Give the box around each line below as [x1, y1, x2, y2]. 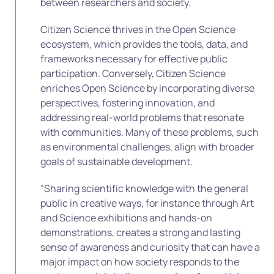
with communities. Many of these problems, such [40, 125, 259, 139]
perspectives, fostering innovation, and [40, 95, 215, 109]
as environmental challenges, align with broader [40, 139, 254, 154]
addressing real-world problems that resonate [40, 110, 244, 124]
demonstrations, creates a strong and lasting [40, 225, 240, 239]
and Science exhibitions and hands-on [40, 210, 212, 224]
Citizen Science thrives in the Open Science [40, 22, 235, 36]
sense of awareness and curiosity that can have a [40, 240, 260, 254]
